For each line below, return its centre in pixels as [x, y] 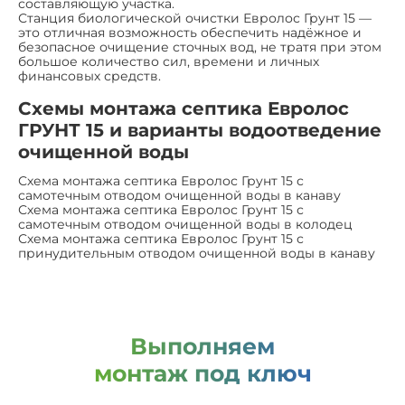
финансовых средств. [89, 76]
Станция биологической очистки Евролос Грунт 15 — [195, 18]
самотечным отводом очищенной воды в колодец [185, 224]
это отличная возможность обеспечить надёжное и [190, 33]
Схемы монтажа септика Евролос [184, 108]
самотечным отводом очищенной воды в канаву [179, 195]
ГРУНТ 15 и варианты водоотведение [200, 130]
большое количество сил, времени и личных [169, 61]
